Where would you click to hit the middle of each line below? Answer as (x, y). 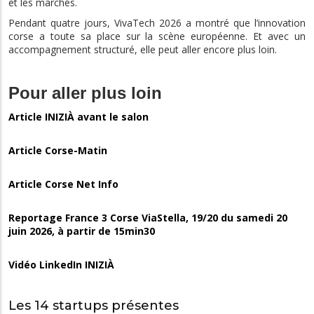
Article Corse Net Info (63, 184)
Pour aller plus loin (85, 93)
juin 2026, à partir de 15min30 (82, 231)
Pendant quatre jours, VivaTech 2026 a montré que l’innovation (157, 22)
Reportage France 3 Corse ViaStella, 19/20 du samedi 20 (148, 217)
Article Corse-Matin (58, 150)
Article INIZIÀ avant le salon (80, 116)
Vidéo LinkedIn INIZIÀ (63, 264)
